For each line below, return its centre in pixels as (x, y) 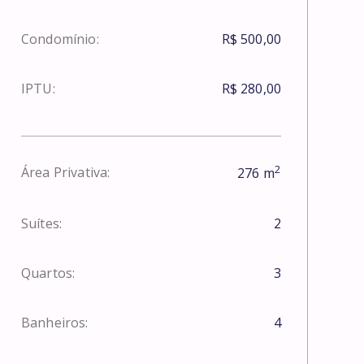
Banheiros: (55, 322)
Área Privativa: (66, 172)
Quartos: (48, 273)
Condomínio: (60, 39)
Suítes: (42, 223)
